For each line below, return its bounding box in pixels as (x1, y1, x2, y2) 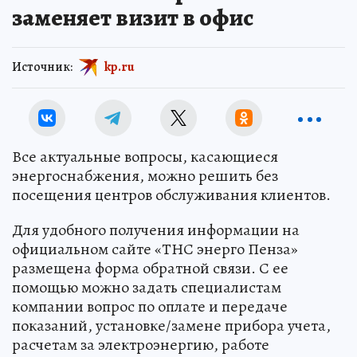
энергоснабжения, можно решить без (12, 165, 278, 186)
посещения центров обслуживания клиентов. (12, 184, 331, 206)
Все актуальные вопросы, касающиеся (12, 146, 278, 167)
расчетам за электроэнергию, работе (12, 334, 269, 355)
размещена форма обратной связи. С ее (12, 257, 288, 279)
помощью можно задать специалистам (12, 277, 281, 298)
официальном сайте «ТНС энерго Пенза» (12, 238, 298, 260)
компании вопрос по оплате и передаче (12, 296, 288, 317)
